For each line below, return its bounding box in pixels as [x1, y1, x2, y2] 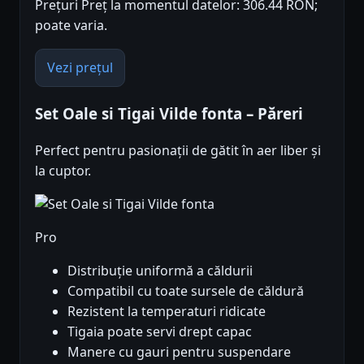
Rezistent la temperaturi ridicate [67, 302, 266, 321]
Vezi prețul [47, 58, 113, 76]
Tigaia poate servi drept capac [67, 323, 252, 341]
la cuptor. [35, 162, 91, 180]
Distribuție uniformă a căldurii [67, 262, 253, 280]
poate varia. [35, 15, 107, 34]
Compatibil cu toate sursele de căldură [67, 282, 304, 301]
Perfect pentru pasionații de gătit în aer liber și [35, 141, 321, 160]
